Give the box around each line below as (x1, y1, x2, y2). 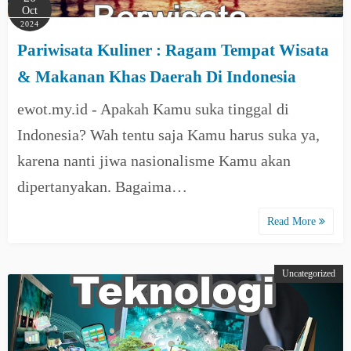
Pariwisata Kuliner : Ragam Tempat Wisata (17, 41, 329, 60)
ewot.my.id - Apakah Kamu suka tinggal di (17, 100, 289, 118)
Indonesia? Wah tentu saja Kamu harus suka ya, (17, 126, 320, 143)
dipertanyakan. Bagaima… (17, 178, 187, 195)
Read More (267, 215, 319, 227)
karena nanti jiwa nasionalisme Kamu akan (17, 152, 291, 169)
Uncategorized (282, 268, 335, 279)
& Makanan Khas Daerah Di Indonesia (17, 67, 296, 86)
